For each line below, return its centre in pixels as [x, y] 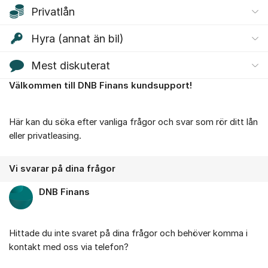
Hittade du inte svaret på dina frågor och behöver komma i [128, 233]
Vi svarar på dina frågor [62, 169]
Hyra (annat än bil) [77, 38]
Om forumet [36, 92]
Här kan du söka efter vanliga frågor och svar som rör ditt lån [133, 122]
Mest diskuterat [71, 65]
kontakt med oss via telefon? [70, 247]
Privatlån [53, 11]
